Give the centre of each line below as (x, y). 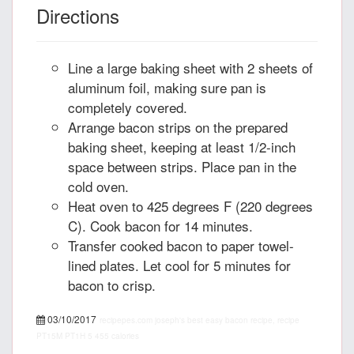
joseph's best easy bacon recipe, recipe (227, 320)
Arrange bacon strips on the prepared (178, 127)
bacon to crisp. (112, 285)
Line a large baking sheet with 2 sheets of (190, 68)
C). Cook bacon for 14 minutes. (160, 226)
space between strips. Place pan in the (182, 167)
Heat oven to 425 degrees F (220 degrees (190, 206)
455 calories (117, 336)
